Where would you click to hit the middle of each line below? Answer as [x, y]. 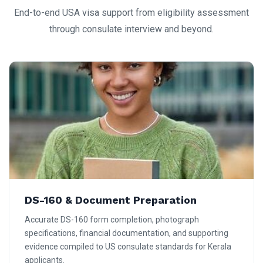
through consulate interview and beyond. [131, 29]
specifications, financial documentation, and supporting [127, 233]
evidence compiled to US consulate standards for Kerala [128, 246]
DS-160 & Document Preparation [111, 200]
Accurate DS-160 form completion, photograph [112, 219]
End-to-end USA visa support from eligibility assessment [131, 12]
